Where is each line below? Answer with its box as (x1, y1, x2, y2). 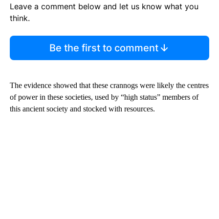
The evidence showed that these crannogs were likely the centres (10, 81, 209, 89)
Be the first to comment (49, 42, 158, 54)
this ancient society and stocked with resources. (10, 104, 155, 113)
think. (10, 13, 30, 23)
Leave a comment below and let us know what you (10, 1, 198, 11)
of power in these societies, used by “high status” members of (10, 92, 198, 101)
